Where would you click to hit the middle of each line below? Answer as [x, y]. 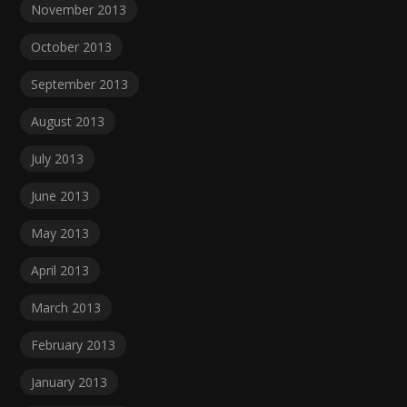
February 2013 [74, 345]
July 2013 [58, 159]
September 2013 [80, 84]
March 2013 [66, 308]
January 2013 [69, 382]
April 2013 [60, 271]
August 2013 [68, 122]
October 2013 [72, 47]
